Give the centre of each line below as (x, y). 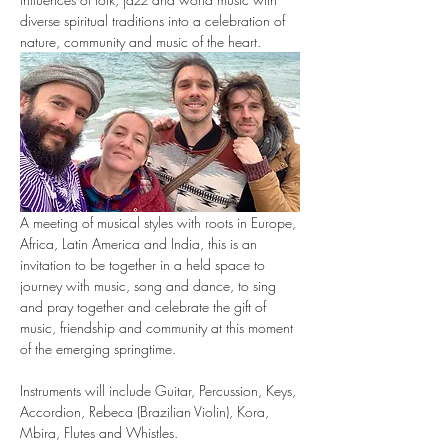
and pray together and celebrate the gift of (145, 306)
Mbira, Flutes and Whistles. (99, 432)
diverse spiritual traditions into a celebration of (154, 20)
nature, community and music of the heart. (140, 41)
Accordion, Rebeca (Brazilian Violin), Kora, (146, 411)
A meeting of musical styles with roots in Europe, (160, 222)
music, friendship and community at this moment (158, 327)
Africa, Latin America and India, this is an (140, 243)
